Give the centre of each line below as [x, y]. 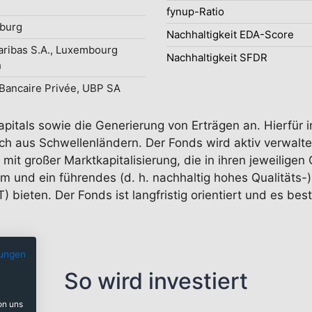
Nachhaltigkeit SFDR [217, 57]
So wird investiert [156, 281]
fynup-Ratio [195, 11]
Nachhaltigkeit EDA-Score [230, 34]
